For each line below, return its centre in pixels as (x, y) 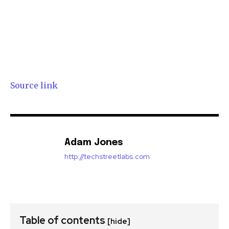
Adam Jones (94, 143)
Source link (34, 86)
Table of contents (63, 221)
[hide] (119, 222)
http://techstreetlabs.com (107, 157)
